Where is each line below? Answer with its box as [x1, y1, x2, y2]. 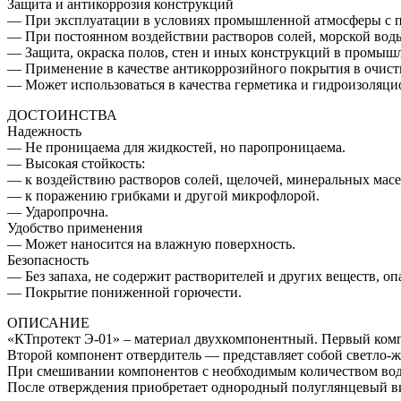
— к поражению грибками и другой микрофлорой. [7, 188, 320, 204]
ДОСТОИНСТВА [7, 107, 117, 124]
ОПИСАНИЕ [7, 315, 90, 331]
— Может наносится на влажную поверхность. [7, 236, 295, 252]
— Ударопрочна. [7, 204, 108, 220]
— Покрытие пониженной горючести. [7, 285, 242, 301]
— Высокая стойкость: [7, 156, 145, 172]
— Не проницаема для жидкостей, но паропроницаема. [7, 140, 346, 156]
